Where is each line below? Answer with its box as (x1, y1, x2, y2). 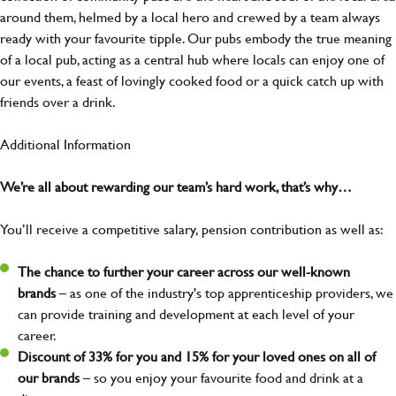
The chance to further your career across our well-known (18, 261, 350, 282)
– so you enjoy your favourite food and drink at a (80, 367, 363, 388)
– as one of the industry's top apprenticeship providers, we (59, 282, 393, 303)
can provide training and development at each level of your (18, 303, 354, 324)
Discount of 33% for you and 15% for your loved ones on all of (18, 346, 376, 367)
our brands (18, 367, 80, 388)
